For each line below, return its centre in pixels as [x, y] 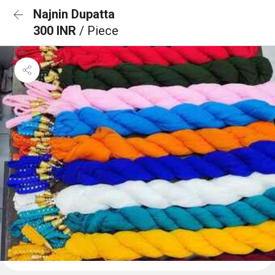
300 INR [56, 31]
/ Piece [99, 31]
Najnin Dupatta [74, 14]
